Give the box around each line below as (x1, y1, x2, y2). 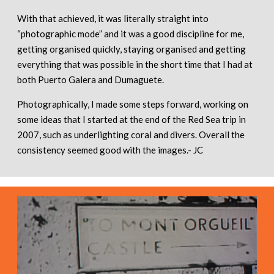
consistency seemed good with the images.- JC (17, 144, 203, 156)
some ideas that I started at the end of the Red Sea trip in (17, 114, 246, 125)
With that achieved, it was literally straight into (17, 13, 209, 24)
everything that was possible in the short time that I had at (17, 59, 253, 70)
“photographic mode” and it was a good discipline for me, (17, 28, 244, 40)
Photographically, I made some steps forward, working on (17, 98, 248, 110)
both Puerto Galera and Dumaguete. (17, 74, 164, 86)
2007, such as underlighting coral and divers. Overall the (17, 129, 245, 141)
